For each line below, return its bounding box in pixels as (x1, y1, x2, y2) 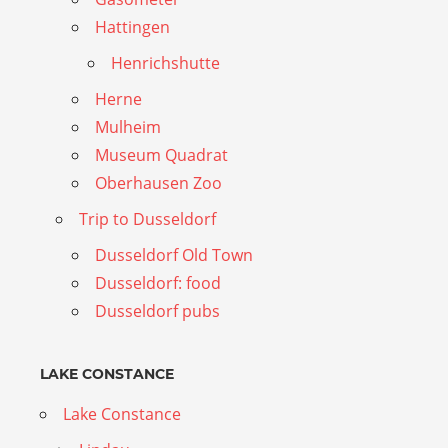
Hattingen (95, 15, 170, 38)
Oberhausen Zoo (95, 171, 222, 194)
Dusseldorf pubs (95, 299, 220, 322)
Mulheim (95, 115, 161, 138)
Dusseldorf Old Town (95, 243, 253, 266)
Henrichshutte (111, 51, 220, 74)
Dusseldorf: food (95, 271, 221, 294)
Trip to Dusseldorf (79, 207, 216, 230)
